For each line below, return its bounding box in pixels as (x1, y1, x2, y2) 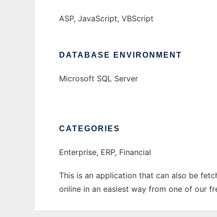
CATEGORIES (59, 124, 120, 133)
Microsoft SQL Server (59, 74, 138, 84)
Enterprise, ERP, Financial (59, 147, 151, 157)
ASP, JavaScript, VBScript (59, 14, 154, 24)
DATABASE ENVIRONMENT (59, 51, 182, 60)
